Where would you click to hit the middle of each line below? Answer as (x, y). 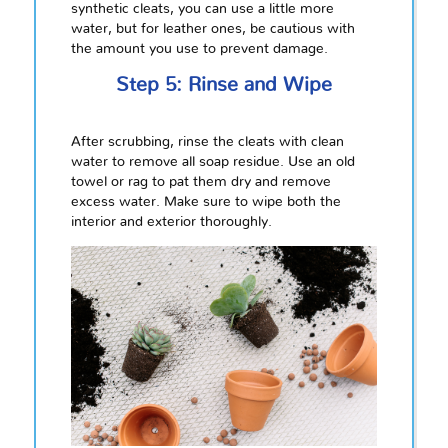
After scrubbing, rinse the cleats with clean (207, 141)
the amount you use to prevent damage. (199, 48)
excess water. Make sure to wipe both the (205, 201)
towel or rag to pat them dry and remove (200, 181)
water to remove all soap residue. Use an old (212, 161)
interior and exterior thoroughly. (171, 221)
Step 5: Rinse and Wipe (223, 85)
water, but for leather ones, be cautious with (212, 28)
